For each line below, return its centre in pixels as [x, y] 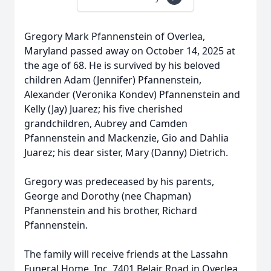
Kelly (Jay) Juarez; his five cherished [103, 109]
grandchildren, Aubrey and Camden [106, 123]
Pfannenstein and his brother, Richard [111, 211]
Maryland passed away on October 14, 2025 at [130, 51]
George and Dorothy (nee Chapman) [108, 196]
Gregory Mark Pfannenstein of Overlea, [115, 36]
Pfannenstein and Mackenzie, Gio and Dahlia [126, 138]
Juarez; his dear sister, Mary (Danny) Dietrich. [126, 152]
